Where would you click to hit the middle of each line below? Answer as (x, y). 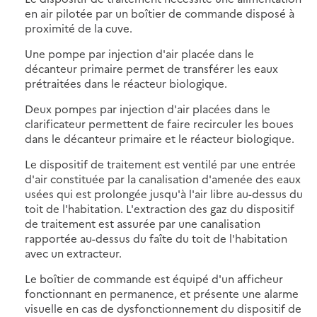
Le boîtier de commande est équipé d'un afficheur (154, 278)
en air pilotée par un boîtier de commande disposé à (160, 13)
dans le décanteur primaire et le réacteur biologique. (160, 138)
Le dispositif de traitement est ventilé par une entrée (160, 163)
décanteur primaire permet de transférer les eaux (151, 68)
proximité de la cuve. (79, 28)
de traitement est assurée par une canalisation (143, 223)
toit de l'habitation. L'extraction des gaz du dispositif (160, 208)
